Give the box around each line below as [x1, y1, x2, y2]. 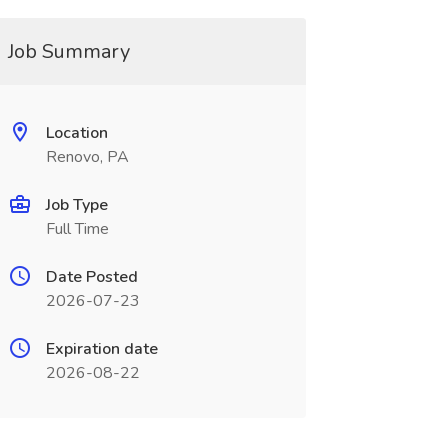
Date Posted [45, 266, 138, 288]
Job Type [45, 194, 108, 216]
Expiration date [45, 338, 158, 360]
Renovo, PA [45, 146, 129, 168]
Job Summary [7, 38, 130, 65]
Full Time [45, 218, 109, 240]
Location [45, 122, 108, 144]
